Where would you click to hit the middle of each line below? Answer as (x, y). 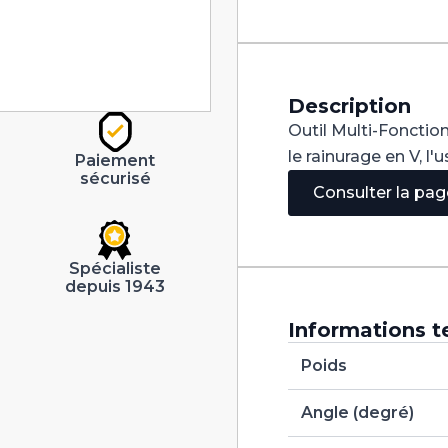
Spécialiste (115, 268)
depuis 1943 (115, 286)
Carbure (320, 42)
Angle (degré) (357, 412)
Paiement (115, 160)
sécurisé (115, 178)
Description (350, 106)
